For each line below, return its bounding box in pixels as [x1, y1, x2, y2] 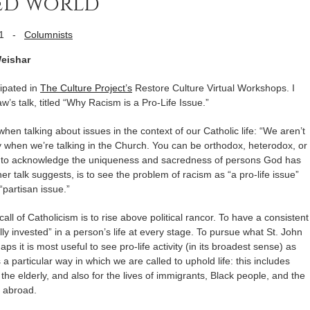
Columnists [24, 29, 73, 40]
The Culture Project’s [40, 82, 132, 93]
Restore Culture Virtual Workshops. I [132, 82, 295, 93]
